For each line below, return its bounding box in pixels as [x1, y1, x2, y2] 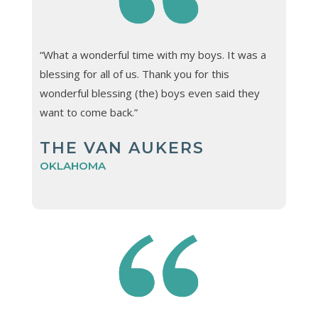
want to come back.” [39, 104, 138, 119]
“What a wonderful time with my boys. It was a [39, 47, 266, 62]
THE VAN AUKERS [39, 138, 204, 158]
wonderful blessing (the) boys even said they [39, 85, 260, 100]
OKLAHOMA [39, 158, 106, 172]
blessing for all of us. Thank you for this [39, 66, 229, 81]
